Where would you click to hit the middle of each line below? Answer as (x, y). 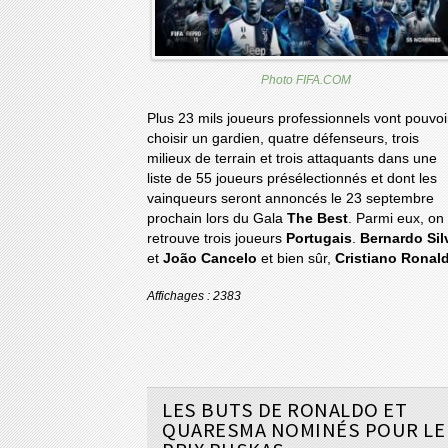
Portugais (319, 238)
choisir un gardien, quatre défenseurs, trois (283, 138)
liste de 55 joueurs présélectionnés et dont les (292, 178)
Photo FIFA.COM (305, 79)
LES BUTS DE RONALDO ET (284, 409)
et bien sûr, (296, 258)
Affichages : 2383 (194, 295)
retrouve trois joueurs (216, 238)
